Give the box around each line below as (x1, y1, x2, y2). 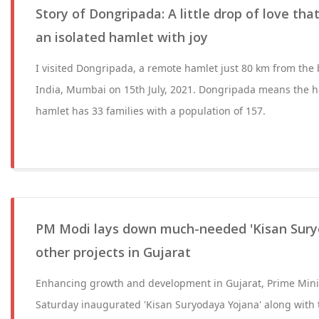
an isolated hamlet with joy (36, 28, 208, 46)
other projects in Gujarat (36, 244, 191, 261)
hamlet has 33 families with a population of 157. (36, 104, 266, 117)
